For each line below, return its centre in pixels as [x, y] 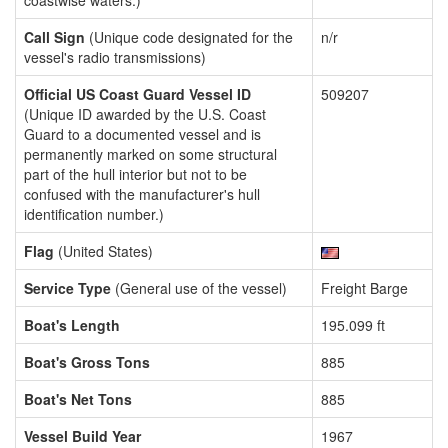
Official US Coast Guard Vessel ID [137, 94]
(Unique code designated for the [189, 37]
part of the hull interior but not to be [135, 174]
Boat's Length [72, 325]
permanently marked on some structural [150, 154]
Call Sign [54, 37]
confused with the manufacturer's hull [142, 194]
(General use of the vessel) [199, 288]
